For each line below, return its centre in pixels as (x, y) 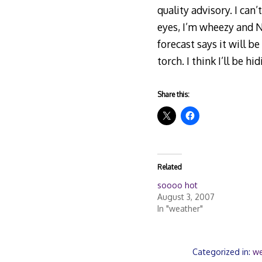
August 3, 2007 (186, 197)
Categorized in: (223, 251)
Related (169, 167)
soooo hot (177, 185)
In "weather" (180, 209)
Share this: (173, 95)
